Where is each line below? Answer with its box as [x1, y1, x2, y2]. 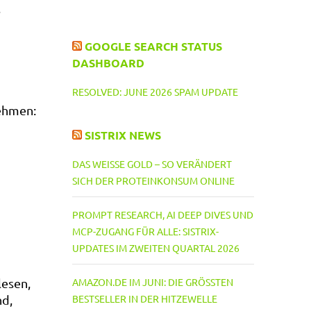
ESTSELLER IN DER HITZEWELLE [72, 292, 212, 305]
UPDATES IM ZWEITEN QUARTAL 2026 [72, 242, 239, 254]
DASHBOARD [72, 56, 144, 70]
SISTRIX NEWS [84, 128, 161, 142]
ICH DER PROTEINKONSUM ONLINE [72, 174, 229, 187]
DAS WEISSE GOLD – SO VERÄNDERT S [72, 158, 232, 170]
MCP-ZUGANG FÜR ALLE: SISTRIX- [72, 225, 219, 237]
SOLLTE [40, 19, 71, 31]
